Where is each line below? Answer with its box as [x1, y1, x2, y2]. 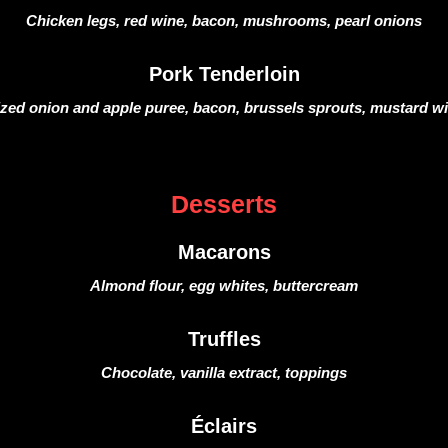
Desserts [171, 190, 277, 218]
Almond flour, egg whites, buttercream [90, 277, 358, 294]
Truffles [187, 328, 261, 350]
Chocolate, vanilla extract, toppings [101, 364, 347, 381]
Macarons [177, 241, 271, 263]
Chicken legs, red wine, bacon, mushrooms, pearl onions [26, 12, 422, 29]
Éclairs [191, 415, 257, 437]
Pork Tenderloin [148, 63, 300, 85]
